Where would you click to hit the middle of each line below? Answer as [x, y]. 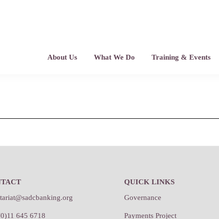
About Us [62, 57]
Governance [142, 197]
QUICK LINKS [149, 182]
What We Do [114, 57]
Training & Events [181, 57]
